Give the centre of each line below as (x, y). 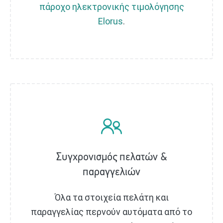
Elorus (111, 21)
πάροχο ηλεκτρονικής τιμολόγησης (111, 7)
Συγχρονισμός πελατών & (111, 157)
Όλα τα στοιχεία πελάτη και (111, 197)
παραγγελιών (111, 172)
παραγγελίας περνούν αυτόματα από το (111, 212)
